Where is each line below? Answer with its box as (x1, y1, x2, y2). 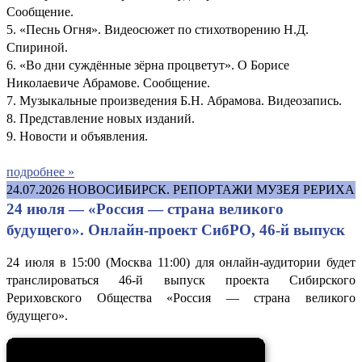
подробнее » (6, 164, 74, 179)
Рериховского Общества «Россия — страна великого (6, 290, 356, 305)
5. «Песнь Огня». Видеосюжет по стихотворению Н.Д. (6, 22, 309, 36)
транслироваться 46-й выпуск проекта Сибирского (6, 272, 356, 287)
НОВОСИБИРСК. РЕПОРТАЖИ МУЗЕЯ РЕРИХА (68, 182, 355, 196)
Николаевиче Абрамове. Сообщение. (6, 75, 210, 90)
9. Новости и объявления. (6, 128, 148, 143)
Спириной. (6, 40, 68, 54)
